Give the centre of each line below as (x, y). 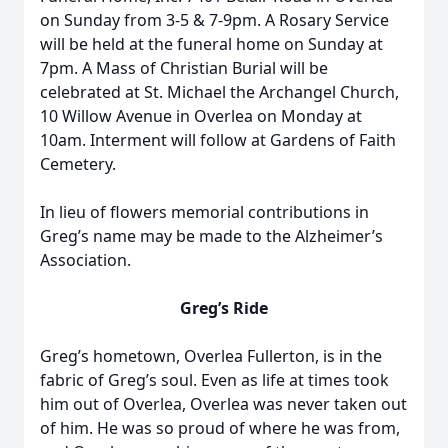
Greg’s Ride (224, 308)
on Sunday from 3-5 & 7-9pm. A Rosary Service (214, 20)
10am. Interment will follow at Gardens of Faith (218, 140)
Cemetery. (78, 164)
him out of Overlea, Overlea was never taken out (223, 404)
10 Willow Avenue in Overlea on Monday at (201, 116)
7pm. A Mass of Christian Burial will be (184, 68)
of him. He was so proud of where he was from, (220, 428)
